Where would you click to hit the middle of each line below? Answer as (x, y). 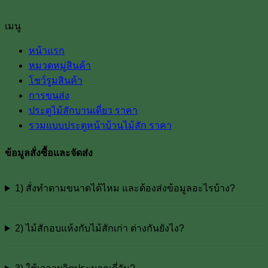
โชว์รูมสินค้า (56, 80)
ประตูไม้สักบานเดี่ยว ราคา (83, 110)
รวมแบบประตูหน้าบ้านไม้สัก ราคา (100, 125)
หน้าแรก (47, 50)
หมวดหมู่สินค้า (60, 65)
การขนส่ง (49, 95)
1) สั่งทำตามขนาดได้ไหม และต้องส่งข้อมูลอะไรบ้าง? (125, 188)
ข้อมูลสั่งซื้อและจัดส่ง (49, 153)
